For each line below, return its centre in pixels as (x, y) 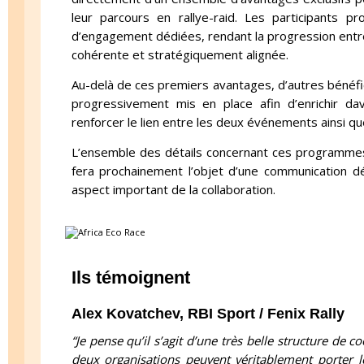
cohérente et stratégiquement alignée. (180, 55)
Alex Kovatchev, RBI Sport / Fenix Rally (208, 314)
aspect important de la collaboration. (173, 190)
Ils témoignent (130, 278)
